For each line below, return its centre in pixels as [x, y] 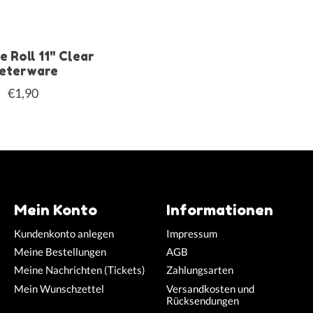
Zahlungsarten [199, 270]
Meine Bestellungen [60, 252]
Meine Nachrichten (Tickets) [79, 270]
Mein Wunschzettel [59, 289]
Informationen [219, 209]
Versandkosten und [210, 289]
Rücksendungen [202, 300]
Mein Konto [55, 209]
